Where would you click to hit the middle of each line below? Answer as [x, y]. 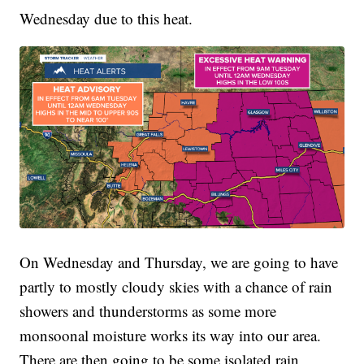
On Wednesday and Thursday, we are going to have [179, 262]
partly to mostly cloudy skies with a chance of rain [176, 287]
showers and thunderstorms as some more [148, 311]
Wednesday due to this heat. [106, 18]
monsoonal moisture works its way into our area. [171, 336]
